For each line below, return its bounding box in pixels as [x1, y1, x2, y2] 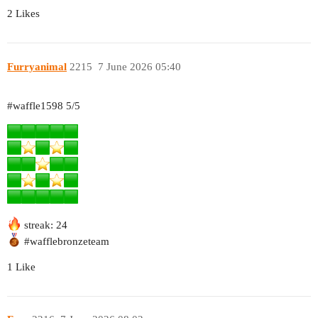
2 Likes [7, 8, 40, 20]
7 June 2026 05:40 [97, 60, 181, 72]
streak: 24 [21, 219, 67, 231]
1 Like [7, 261, 35, 273]
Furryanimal [7, 60, 67, 72]
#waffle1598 [7, 99, 63, 111]
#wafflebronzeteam [24, 235, 109, 247]
